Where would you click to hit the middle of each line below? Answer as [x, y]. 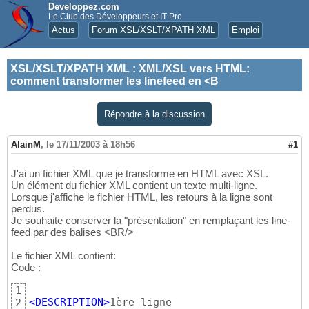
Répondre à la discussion [154, 114]
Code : [26, 268]
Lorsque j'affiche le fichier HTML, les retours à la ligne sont [142, 197]
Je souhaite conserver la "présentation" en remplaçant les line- [151, 221]
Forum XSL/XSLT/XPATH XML [153, 30]
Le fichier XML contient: [63, 256]
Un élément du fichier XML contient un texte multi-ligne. [134, 186]
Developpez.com [84, 7]
